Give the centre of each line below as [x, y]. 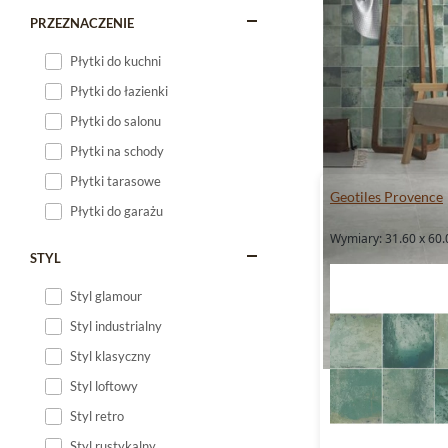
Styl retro [97, 416]
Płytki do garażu [116, 211]
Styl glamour [106, 296]
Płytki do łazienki [119, 91]
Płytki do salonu [115, 121]
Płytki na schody [117, 151]
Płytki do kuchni [115, 61]
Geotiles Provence [386, 196]
